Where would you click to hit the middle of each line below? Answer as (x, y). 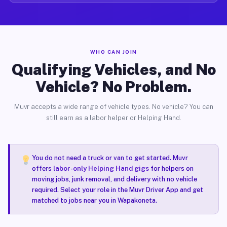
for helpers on (171, 168)
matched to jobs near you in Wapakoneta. (94, 200)
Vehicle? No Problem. (113, 87)
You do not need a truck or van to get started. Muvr (110, 158)
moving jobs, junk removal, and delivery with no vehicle (114, 179)
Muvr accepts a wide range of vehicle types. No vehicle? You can (113, 107)
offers (42, 168)
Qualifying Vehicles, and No (113, 69)
